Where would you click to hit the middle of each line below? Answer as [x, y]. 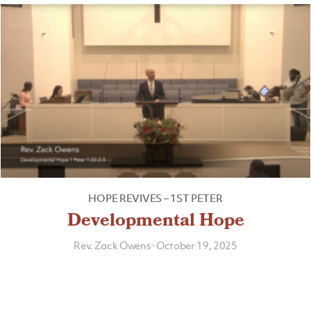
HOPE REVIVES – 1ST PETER [155, 198]
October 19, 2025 [197, 245]
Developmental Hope [155, 222]
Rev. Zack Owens [113, 245]
